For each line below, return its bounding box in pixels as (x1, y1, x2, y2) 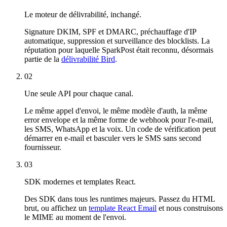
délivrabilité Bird (61, 54, 115, 63)
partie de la (24, 54, 61, 63)
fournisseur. (24, 142, 61, 152)
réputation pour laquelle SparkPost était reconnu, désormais (24, 45, 213, 54)
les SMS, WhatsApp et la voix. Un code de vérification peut (24, 124, 216, 133)
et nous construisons (157, 203, 223, 212)
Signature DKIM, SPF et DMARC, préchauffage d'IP (24, 27, 196, 36)
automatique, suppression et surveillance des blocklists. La (24, 36, 210, 45)
